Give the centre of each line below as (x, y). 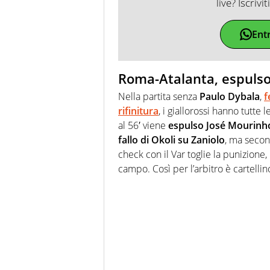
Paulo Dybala (230, 97)
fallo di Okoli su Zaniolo (171, 140)
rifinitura (138, 111)
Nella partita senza (159, 97)
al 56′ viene (143, 126)
